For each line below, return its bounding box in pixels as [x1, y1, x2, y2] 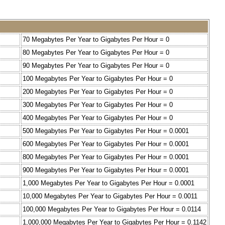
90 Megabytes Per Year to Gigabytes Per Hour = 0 [23, 62, 169, 70]
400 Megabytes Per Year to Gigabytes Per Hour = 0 [23, 114, 173, 122]
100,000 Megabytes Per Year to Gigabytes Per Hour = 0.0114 [23, 205, 201, 213]
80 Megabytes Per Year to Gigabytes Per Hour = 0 [23, 49, 169, 57]
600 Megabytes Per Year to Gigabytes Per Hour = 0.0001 [23, 140, 189, 148]
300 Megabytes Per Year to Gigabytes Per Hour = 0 [23, 101, 173, 109]
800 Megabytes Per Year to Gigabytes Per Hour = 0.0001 [23, 153, 189, 161]
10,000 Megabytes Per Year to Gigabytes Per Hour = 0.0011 [23, 192, 197, 200]
